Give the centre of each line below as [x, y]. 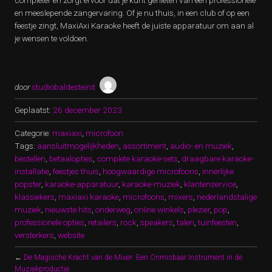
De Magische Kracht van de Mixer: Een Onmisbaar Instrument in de [133, 257]
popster [28, 184]
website [71, 235]
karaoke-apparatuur [82, 184]
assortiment [144, 146]
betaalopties [71, 158]
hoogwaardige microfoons [151, 171]
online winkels [159, 209]
